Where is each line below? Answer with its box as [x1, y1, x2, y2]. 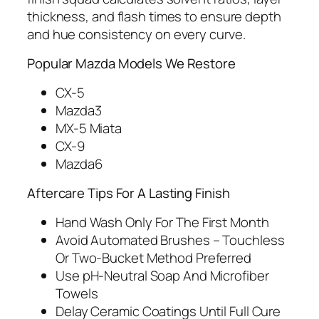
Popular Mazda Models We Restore [27, 54, 236, 73]
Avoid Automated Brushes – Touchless [56, 230, 285, 249]
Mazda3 [56, 100, 102, 120]
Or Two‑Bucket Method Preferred [56, 248, 251, 267]
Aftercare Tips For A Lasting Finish [27, 184, 230, 203]
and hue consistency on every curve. [27, 24, 246, 43]
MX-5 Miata [56, 118, 122, 137]
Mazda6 [56, 154, 103, 173]
